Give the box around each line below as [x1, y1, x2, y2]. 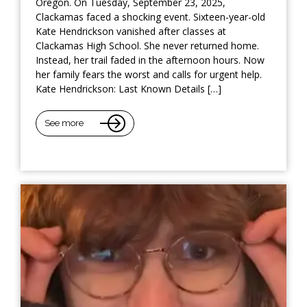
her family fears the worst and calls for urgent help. [36, 67, 262, 81]
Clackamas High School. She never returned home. [36, 38, 259, 52]
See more [45, 118, 84, 129]
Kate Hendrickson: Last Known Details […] [36, 82, 221, 95]
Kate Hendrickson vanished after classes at [36, 24, 226, 38]
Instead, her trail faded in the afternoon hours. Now [36, 53, 265, 66]
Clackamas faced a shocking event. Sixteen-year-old [36, 10, 265, 23]
